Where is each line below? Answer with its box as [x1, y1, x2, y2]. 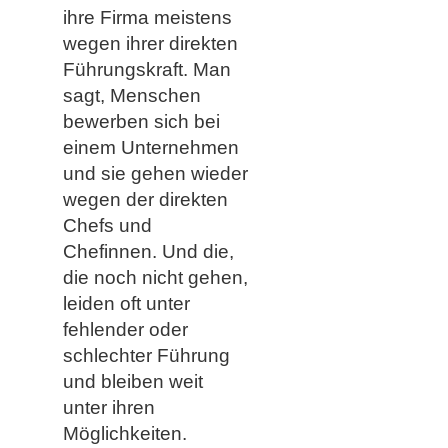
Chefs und [62, 214, 152, 236]
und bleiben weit [62, 370, 203, 392]
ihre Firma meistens [62, 6, 232, 28]
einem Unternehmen [62, 136, 239, 158]
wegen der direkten [62, 188, 228, 210]
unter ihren [62, 396, 155, 418]
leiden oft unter [62, 292, 190, 314]
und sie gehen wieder [62, 162, 248, 184]
